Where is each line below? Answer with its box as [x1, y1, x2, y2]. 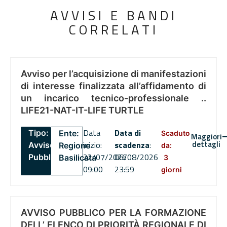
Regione [58, 140, 90, 151]
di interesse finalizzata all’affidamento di [21, 81, 206, 92]
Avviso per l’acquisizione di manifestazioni [21, 68, 206, 80]
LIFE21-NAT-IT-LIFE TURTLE [21, 105, 144, 116]
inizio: [83, 139, 102, 152]
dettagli [192, 138, 221, 150]
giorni [161, 165, 182, 174]
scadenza [114, 139, 149, 152]
